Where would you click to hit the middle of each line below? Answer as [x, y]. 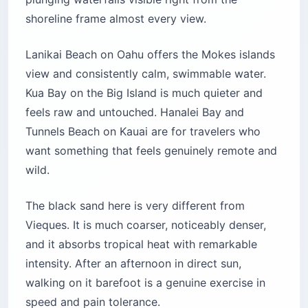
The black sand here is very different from [135, 206]
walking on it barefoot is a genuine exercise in [145, 283]
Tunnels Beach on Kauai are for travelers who [143, 132]
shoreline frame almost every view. [116, 19]
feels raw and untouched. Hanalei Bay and [135, 112]
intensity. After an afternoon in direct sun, [133, 264]
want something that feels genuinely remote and [151, 151]
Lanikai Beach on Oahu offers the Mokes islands [150, 55]
